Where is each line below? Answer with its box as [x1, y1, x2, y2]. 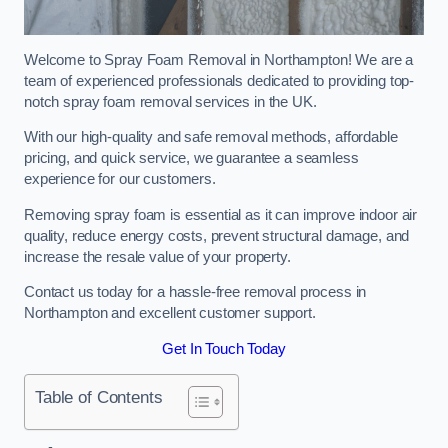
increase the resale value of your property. [24, 248, 291, 265]
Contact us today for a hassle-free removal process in [24, 284, 367, 301]
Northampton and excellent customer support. [24, 305, 316, 322]
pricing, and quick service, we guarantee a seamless [24, 150, 359, 167]
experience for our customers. [24, 171, 216, 188]
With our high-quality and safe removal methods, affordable [24, 129, 398, 146]
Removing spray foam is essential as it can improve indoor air [24, 206, 418, 223]
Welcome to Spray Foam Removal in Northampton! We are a [24, 51, 414, 68]
